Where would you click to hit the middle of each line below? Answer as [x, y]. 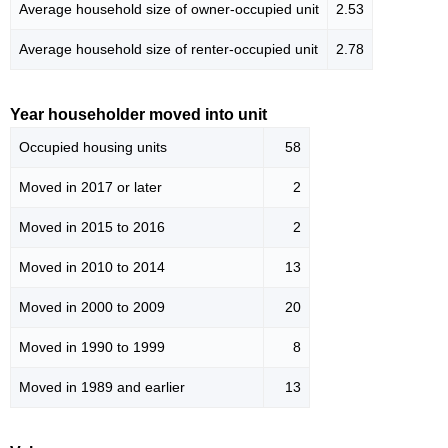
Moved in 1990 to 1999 [92, 347]
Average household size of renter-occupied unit [168, 49]
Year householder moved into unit [138, 115]
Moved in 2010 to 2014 [92, 267]
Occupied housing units [93, 147]
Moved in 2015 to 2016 [92, 227]
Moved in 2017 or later [90, 187]
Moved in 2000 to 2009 [92, 307]
